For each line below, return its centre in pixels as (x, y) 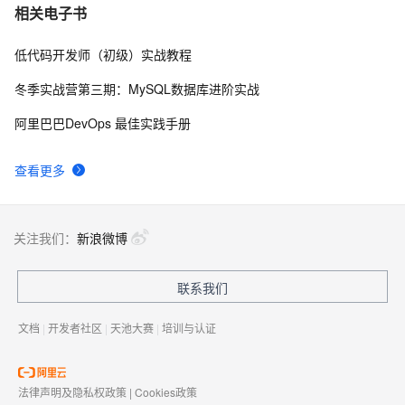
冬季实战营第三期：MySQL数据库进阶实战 (137, 89)
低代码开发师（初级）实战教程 (103, 55)
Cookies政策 (166, 392)
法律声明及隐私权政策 (72, 392)
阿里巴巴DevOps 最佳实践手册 (103, 123)
